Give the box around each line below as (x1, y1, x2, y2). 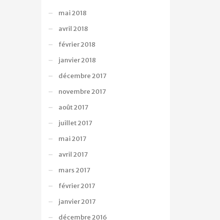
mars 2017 (58, 166, 90, 174)
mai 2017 (58, 135, 86, 143)
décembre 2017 (58, 72, 107, 80)
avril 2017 (58, 150, 88, 159)
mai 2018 (58, 9, 86, 17)
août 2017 (58, 103, 88, 111)
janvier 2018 (58, 56, 96, 64)
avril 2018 (58, 25, 88, 33)
